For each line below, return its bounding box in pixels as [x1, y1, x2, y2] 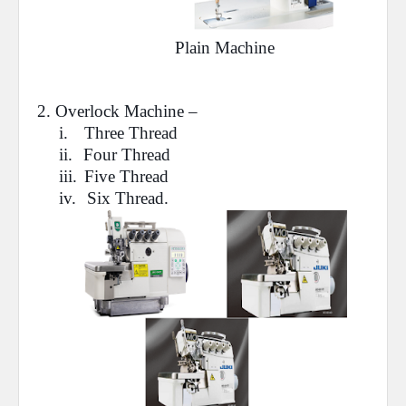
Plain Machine [175, 38, 275, 57]
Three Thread [84, 123, 178, 142]
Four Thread [83, 145, 170, 164]
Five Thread [84, 167, 169, 186]
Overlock [55, 101, 120, 121]
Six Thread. [87, 188, 173, 208]
